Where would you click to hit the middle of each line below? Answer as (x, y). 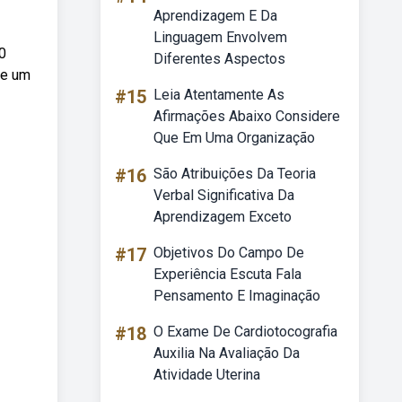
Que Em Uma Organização (234, 138)
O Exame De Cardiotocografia (245, 332)
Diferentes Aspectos (219, 59)
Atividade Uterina (207, 375)
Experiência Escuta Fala (227, 274)
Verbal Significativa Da (224, 195)
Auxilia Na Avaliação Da (227, 353)
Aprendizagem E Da (215, 16)
